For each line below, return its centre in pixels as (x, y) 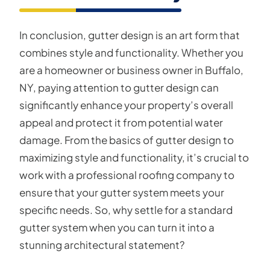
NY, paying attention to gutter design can (119, 87)
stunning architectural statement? (102, 245)
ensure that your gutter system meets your (122, 192)
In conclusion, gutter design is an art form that (130, 35)
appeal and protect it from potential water (121, 122)
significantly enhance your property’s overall (126, 105)
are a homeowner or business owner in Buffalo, (131, 70)
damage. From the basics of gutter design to (127, 140)
